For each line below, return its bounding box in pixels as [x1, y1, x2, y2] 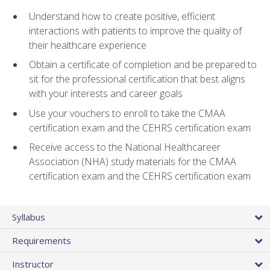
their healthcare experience [29, 38, 146, 52]
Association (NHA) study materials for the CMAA [29, 155, 236, 169]
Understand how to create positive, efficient [29, 9, 215, 23]
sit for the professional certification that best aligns [29, 72, 245, 86]
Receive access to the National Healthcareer [29, 140, 221, 154]
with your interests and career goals [29, 87, 183, 101]
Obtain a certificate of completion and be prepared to [29, 58, 257, 72]
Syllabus [12, 210, 45, 223]
